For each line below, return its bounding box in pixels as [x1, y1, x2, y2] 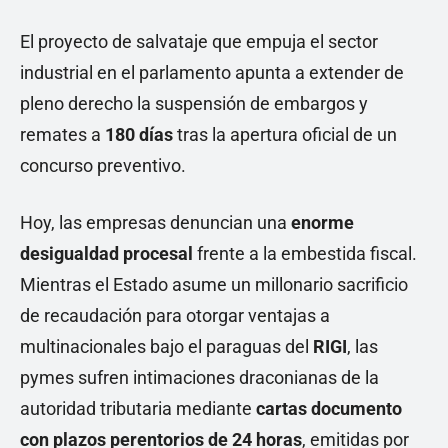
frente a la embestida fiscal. [197, 242, 417, 264]
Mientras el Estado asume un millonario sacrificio [20, 273, 408, 295]
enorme [287, 211, 354, 233]
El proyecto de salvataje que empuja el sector [20, 30, 378, 52]
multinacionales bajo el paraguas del [20, 335, 313, 357]
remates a [20, 123, 105, 145]
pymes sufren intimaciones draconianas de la [20, 366, 379, 388]
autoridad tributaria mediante [20, 397, 256, 419]
